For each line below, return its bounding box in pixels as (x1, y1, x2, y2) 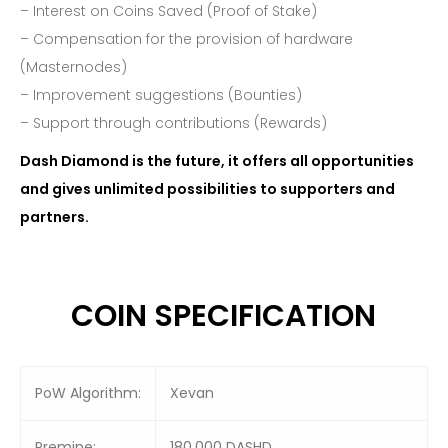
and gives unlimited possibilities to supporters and (20, 179, 395, 199)
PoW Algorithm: (35, 383, 141, 403)
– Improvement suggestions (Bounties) (20, 85, 302, 105)
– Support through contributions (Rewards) (20, 113, 327, 133)
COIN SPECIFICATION (71, 295, 376, 337)
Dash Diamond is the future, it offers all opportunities (20, 151, 414, 171)
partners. (20, 207, 89, 227)
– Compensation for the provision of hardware (20, 29, 353, 49)
